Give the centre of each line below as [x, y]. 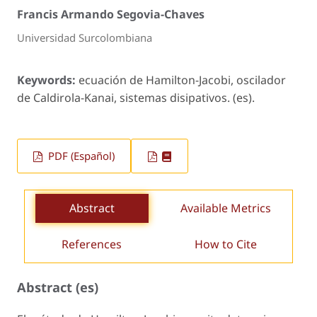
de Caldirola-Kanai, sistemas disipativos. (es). [136, 97]
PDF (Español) [80, 156]
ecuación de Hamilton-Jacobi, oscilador [182, 80]
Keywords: [48, 80]
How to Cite [225, 244]
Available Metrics [225, 208]
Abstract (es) [58, 287]
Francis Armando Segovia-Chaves [111, 15]
